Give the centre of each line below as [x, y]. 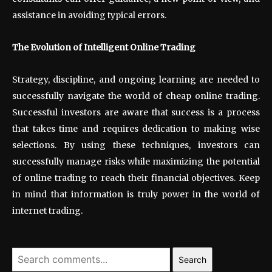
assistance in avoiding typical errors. [89, 15]
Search [192, 259]
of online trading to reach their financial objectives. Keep [136, 178]
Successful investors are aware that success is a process [136, 112]
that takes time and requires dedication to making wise [136, 128]
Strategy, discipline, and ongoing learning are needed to [136, 79]
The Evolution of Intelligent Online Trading [104, 47]
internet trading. [47, 210]
